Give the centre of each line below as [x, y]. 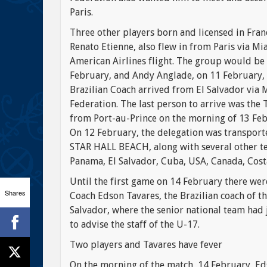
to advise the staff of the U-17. [135, 224]
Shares [15, 192]
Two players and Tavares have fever [146, 245]
